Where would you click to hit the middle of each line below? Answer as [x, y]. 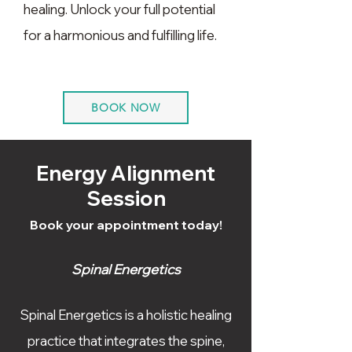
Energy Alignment [126, 173]
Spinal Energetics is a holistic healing [126, 315]
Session [126, 198]
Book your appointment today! [126, 225]
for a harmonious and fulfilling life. [120, 35]
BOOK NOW [126, 108]
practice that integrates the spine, [126, 341]
